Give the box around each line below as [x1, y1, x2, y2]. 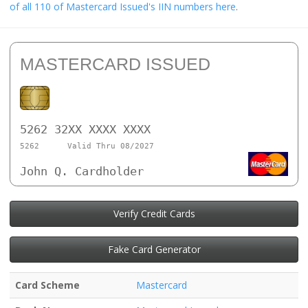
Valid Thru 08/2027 [67, 142, 154, 151]
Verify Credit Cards [113, 206, 195, 220]
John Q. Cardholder [20, 164, 144, 179]
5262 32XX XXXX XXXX [20, 122, 151, 136]
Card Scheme [15, 278, 80, 291]
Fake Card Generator [107, 242, 201, 256]
